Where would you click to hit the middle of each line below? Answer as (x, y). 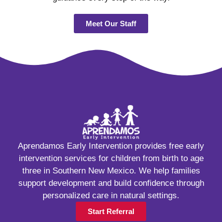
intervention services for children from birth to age (111, 158)
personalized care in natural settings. (111, 195)
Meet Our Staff (111, 23)
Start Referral (111, 211)
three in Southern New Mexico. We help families (111, 170)
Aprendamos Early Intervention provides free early (111, 146)
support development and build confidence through (111, 183)
